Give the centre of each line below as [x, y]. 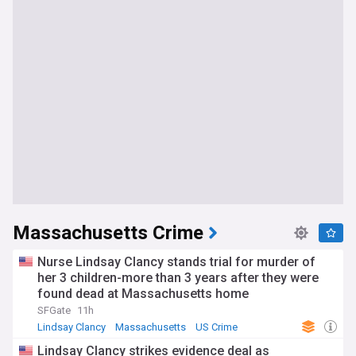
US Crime [217, 327]
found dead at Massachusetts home [143, 294]
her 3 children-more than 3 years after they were [178, 278]
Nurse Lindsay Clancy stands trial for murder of [176, 262]
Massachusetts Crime [108, 233]
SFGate [54, 310]
